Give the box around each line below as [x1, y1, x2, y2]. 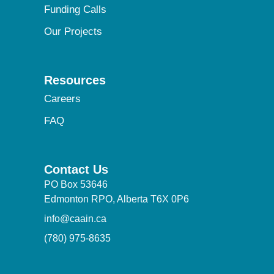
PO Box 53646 [44, 179, 108, 190]
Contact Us [44, 162, 108, 176]
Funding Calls [44, 3, 106, 15]
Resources [44, 73, 106, 87]
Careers [44, 92, 81, 105]
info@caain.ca [44, 213, 106, 224]
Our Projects [44, 25, 102, 37]
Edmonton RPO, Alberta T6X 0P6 [44, 193, 189, 204]
